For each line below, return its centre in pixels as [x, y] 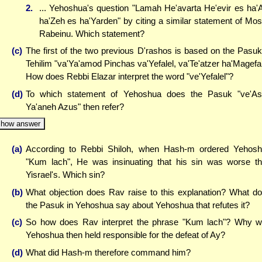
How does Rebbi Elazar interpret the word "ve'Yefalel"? [130, 77]
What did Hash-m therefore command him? [108, 252]
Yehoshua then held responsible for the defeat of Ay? [125, 235]
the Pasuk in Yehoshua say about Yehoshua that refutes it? [138, 205]
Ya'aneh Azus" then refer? [75, 106]
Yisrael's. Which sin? [65, 175]
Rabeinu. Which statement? [92, 33]
